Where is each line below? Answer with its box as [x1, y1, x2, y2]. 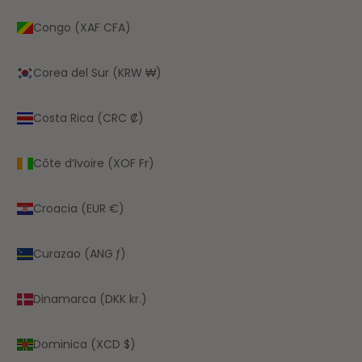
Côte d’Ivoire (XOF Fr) [33, 154, 154, 171]
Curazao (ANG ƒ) [33, 245, 126, 262]
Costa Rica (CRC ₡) [33, 109, 144, 126]
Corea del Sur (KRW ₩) [33, 64, 162, 81]
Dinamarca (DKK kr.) [33, 290, 147, 307]
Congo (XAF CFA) [33, 19, 131, 36]
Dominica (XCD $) [33, 335, 136, 352]
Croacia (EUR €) [33, 200, 124, 217]
